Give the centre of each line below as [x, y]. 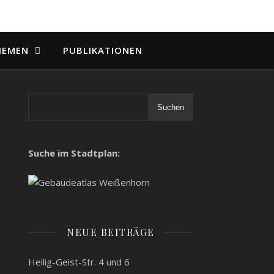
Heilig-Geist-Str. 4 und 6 [79, 262]
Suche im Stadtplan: [74, 153]
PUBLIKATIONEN [102, 50]
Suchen [171, 107]
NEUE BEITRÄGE [111, 232]
